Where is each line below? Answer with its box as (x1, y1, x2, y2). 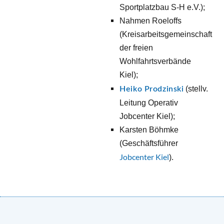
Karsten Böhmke (119, 125, 179, 134)
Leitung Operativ (119, 98, 178, 107)
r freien (128, 43, 153, 52)
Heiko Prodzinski (119, 85, 184, 93)
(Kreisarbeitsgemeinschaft (119, 30, 212, 39)
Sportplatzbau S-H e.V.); (119, 3, 207, 12)
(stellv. (183, 84, 208, 93)
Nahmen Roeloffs (119, 16, 182, 25)
